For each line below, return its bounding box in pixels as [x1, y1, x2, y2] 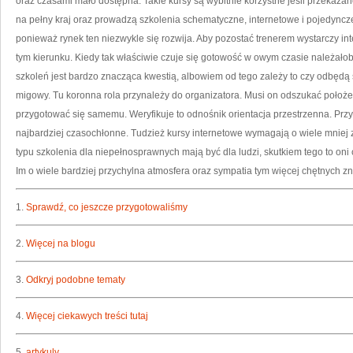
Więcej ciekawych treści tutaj [26, 310, 148, 321]
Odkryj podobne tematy [26, 274, 125, 285]
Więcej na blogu [26, 238, 95, 249]
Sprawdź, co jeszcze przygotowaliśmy [26, 202, 188, 213]
